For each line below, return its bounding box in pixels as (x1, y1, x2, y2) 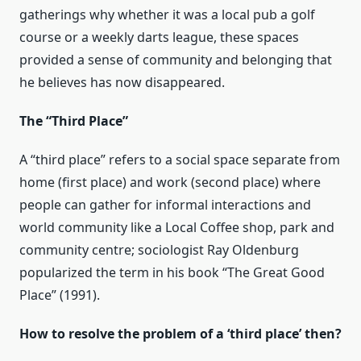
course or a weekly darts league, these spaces (19, 28, 299, 47)
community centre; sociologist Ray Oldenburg (19, 241, 299, 259)
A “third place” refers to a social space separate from (19, 151, 340, 169)
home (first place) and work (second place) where (19, 173, 321, 192)
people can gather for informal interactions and (19, 196, 311, 214)
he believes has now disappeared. (19, 73, 225, 92)
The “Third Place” (19, 112, 128, 131)
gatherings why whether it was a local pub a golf (19, 6, 315, 24)
